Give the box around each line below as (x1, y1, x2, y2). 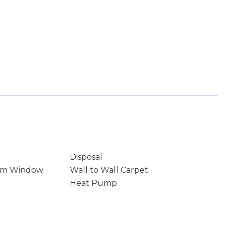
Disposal (69, 152, 102, 162)
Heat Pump (69, 178, 117, 188)
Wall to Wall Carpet (69, 165, 148, 175)
